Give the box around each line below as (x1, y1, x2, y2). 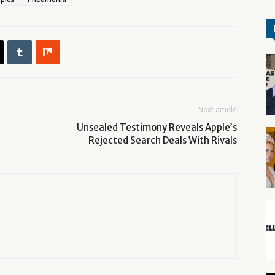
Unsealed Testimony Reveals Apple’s (77, 122, 237, 133)
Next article (198, 106, 237, 114)
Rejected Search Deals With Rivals (88, 134, 237, 146)
